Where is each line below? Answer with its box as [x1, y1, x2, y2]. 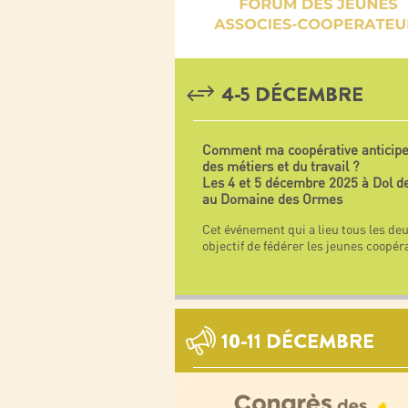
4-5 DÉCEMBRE [221, 80, 363, 109]
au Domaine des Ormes [202, 190, 342, 209]
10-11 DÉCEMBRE [221, 327, 374, 356]
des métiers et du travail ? [202, 158, 359, 176]
